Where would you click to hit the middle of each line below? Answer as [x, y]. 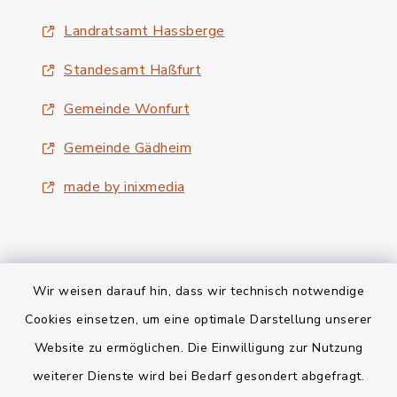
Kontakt [198, 318]
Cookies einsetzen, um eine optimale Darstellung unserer [198, 319]
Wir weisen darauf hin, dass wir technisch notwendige [198, 291]
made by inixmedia [125, 187]
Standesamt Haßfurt [132, 70]
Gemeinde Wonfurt [127, 109]
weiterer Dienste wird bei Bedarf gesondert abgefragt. [198, 376]
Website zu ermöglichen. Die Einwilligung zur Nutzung [198, 348]
